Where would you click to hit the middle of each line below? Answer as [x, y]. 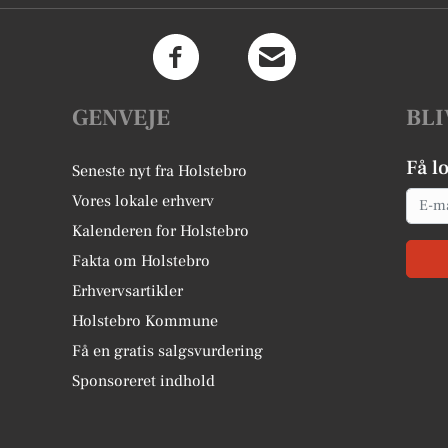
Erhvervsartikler [128, 290]
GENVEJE [121, 117]
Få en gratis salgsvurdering [168, 350]
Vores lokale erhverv [143, 200]
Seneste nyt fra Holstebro [160, 170]
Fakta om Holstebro [141, 260]
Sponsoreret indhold [144, 380]
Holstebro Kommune [145, 320]
